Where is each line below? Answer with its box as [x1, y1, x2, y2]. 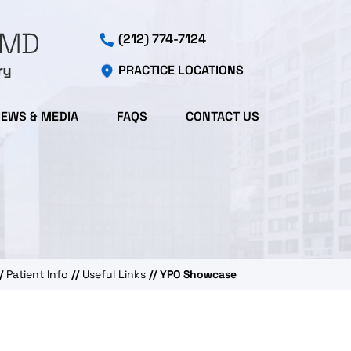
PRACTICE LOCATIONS [118, 62, 244, 78]
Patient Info [6, 267, 68, 281]
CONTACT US [186, 108, 260, 125]
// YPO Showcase [146, 267, 237, 281]
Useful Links [82, 267, 146, 281]
